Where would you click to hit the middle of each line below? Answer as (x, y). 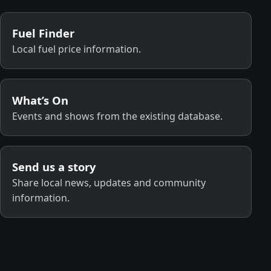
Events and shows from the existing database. (118, 116)
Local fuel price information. (77, 49)
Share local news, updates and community (109, 183)
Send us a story (54, 167)
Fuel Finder (44, 33)
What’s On (41, 100)
